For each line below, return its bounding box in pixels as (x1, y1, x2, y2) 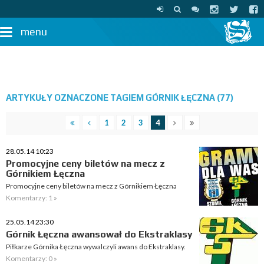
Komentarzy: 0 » (6, 254, 57, 263)
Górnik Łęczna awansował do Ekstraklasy (6, 229, 193, 240)
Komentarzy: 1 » (6, 193, 57, 202)
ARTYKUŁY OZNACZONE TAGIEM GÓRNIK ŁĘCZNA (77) (6, 93, 233, 103)
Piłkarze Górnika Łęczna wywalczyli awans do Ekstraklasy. (6, 242, 186, 251)
